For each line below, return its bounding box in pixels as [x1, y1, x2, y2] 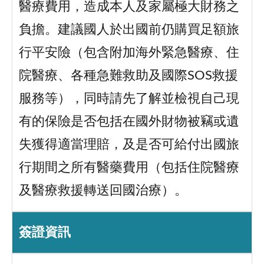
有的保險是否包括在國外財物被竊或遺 [18, 115, 239, 128]
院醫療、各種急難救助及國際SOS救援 [18, 70, 238, 82]
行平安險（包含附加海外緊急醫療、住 [18, 47, 239, 60]
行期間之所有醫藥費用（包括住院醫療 [18, 161, 239, 174]
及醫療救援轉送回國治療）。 [18, 184, 187, 197]
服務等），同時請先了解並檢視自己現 [18, 93, 239, 105]
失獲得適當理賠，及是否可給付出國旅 [18, 138, 239, 151]
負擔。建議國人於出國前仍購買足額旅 [18, 24, 239, 37]
